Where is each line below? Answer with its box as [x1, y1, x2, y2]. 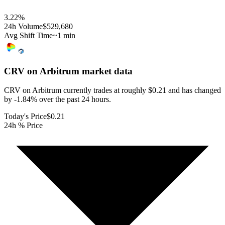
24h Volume [4, 22, 43, 31]
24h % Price [4, 121, 43, 130]
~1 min [53, 31, 75, 40]
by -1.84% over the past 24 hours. [4, 95, 111, 104]
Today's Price [4, 112, 47, 121]
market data [79, 65, 133, 76]
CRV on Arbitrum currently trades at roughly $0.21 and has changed [4, 86, 221, 95]
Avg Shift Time [4, 31, 53, 40]
